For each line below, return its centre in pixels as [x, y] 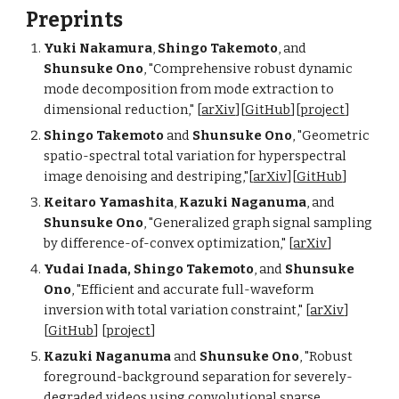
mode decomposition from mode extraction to [189, 89]
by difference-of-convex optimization [162, 243]
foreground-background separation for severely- [199, 377]
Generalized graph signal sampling [263, 223]
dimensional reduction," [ [123, 110]
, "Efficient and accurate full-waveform [193, 289]
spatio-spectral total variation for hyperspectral [195, 156]
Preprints [75, 20]
